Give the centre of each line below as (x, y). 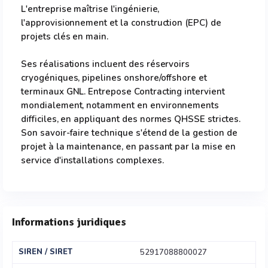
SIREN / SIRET (45, 252)
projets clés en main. (65, 36)
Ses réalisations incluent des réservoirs (106, 64)
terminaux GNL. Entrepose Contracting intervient (123, 92)
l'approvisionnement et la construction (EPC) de (121, 23)
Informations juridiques (69, 222)
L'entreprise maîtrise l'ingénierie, (90, 9)
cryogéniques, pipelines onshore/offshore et (114, 78)
